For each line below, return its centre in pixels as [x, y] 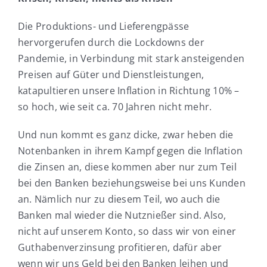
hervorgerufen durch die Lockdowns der [111, 43]
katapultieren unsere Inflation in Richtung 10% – [128, 91]
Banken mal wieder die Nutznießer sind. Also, [122, 215]
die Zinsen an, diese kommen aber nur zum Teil [127, 167]
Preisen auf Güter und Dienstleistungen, [111, 75]
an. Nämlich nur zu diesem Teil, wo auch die [119, 199]
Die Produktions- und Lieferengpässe [103, 27]
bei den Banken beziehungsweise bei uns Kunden [131, 183]
